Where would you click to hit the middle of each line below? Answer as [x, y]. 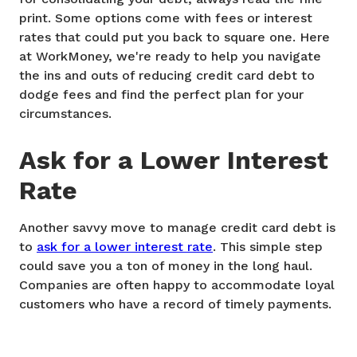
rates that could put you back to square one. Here [175, 37]
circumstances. [65, 114]
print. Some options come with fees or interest [166, 18]
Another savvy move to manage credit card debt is [177, 228]
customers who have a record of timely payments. [175, 304]
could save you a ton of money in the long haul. [166, 266]
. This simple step [268, 247]
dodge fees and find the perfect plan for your [161, 95]
